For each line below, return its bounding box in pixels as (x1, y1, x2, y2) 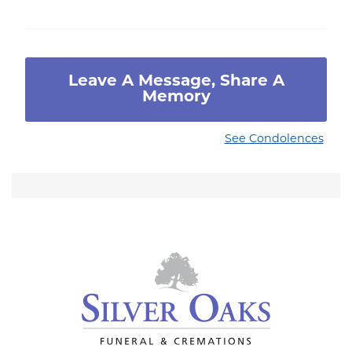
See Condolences (224, 134, 324, 146)
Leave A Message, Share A (68, 74, 284, 90)
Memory (141, 90, 211, 106)
